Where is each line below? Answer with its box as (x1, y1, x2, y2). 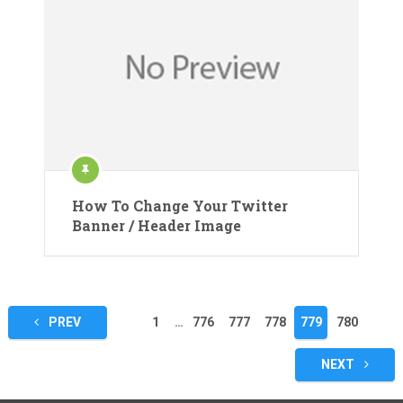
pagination (6, 335, 127, 363)
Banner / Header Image (72, 216, 241, 235)
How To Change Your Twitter (72, 196, 288, 215)
